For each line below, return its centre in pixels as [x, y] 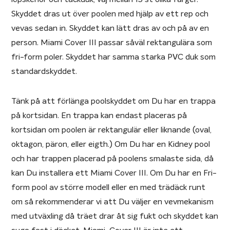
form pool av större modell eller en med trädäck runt [109, 187]
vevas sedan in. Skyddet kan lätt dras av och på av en [110, 28]
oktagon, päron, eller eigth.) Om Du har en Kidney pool [111, 144]
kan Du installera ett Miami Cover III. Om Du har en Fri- [114, 173]
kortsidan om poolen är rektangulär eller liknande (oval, [112, 130]
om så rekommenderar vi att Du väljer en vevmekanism [113, 202]
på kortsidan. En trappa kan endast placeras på [99, 115]
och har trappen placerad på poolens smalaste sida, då [113, 158]
